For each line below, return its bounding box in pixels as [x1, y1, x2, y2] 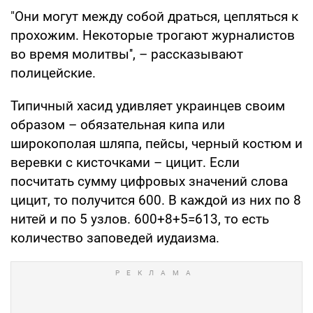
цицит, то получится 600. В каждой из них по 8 [10, 191, 301, 208]
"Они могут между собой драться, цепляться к [10, 8, 298, 24]
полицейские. [10, 64, 96, 81]
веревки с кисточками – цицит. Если [10, 154, 240, 170]
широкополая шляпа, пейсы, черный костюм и [10, 135, 303, 152]
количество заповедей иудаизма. [10, 229, 219, 246]
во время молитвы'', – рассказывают [10, 45, 243, 62]
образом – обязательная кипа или [10, 116, 225, 133]
